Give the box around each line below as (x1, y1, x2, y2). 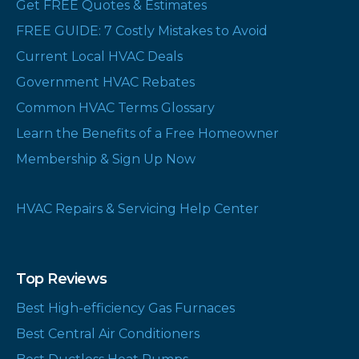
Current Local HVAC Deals (16, 49, 183, 64)
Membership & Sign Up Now (16, 151, 196, 167)
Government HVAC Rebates (16, 75, 195, 90)
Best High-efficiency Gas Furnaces (16, 301, 235, 316)
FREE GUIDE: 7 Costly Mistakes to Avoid (16, 23, 268, 38)
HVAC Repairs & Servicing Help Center (16, 201, 259, 216)
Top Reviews (16, 270, 107, 288)
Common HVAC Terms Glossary (16, 100, 215, 115)
